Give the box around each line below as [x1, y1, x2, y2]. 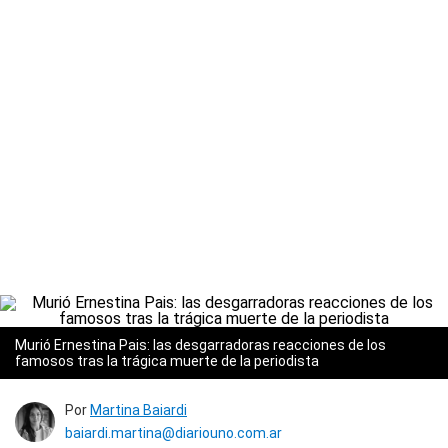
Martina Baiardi [90, 402, 187, 418]
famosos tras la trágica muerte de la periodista [15, 353, 319, 369]
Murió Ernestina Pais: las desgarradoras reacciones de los [15, 337, 386, 353]
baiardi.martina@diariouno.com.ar [65, 425, 282, 441]
